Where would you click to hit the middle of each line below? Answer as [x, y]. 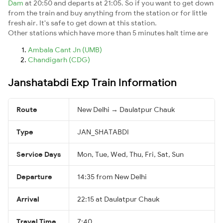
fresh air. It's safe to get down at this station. [82, 23]
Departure [34, 176]
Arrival [28, 199]
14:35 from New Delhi [112, 176]
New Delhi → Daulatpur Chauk [126, 109]
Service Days [39, 154]
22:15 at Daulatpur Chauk [118, 199]
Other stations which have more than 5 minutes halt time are [108, 33]
